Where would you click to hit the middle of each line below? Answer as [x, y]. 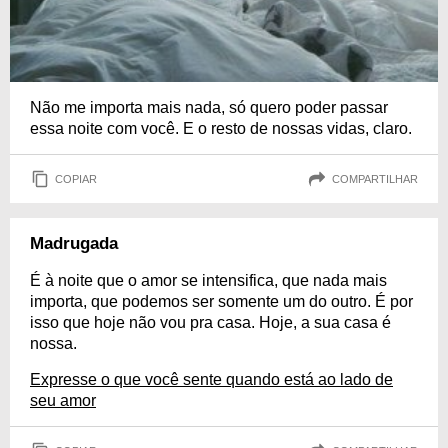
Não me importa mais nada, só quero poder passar [209, 108]
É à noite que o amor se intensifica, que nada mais [208, 281]
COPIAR [76, 178]
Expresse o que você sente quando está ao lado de [211, 380]
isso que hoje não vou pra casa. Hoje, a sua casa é [210, 323]
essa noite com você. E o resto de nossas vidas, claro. [221, 129]
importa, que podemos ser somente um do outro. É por [221, 302]
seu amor [63, 401]
